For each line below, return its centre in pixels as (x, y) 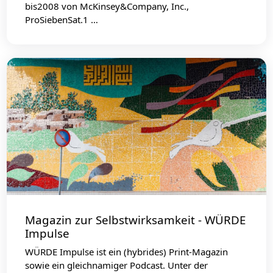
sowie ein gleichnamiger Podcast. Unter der (117, 265)
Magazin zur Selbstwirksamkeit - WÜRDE (136, 220)
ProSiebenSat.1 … (62, 19)
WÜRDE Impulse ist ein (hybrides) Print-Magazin (127, 251)
